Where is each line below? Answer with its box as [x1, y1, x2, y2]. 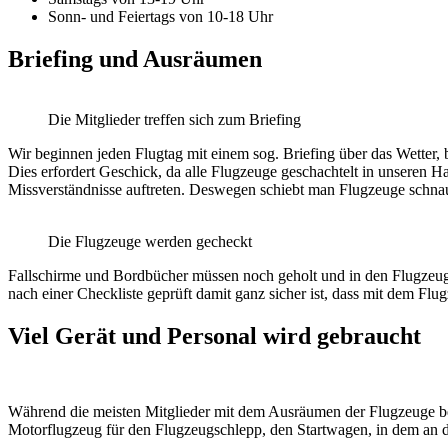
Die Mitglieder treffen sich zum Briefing [48, 110, 301, 128]
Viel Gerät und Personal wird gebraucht [8, 322, 421, 349]
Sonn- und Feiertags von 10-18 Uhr [48, 7, 273, 25]
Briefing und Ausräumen [8, 45, 262, 72]
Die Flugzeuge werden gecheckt [48, 232, 252, 250]
